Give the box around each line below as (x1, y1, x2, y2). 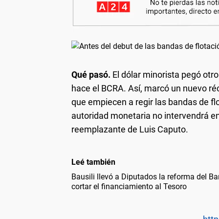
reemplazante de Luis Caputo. (71, 124, 188, 134)
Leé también (71, 157, 115, 167)
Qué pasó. (71, 69, 110, 80)
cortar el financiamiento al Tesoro (71, 181, 187, 191)
